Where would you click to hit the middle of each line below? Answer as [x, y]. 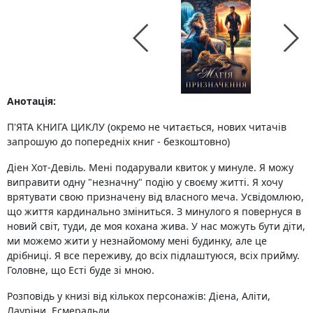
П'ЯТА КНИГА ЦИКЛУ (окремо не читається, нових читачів [147, 127]
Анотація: [31, 101]
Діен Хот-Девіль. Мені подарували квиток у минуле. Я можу [150, 167]
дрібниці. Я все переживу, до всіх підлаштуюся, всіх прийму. [153, 255]
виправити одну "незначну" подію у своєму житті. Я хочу [145, 182]
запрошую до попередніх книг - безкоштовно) [118, 141]
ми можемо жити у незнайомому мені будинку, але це [137, 241]
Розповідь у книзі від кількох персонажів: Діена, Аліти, [139, 296]
